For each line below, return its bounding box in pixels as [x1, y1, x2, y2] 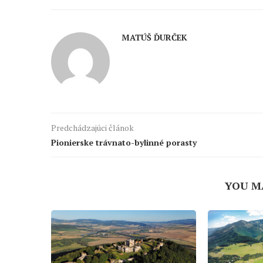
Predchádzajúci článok [51, 122, 134, 134]
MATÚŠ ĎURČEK [122, 32, 187, 43]
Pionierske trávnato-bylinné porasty [51, 137, 197, 149]
